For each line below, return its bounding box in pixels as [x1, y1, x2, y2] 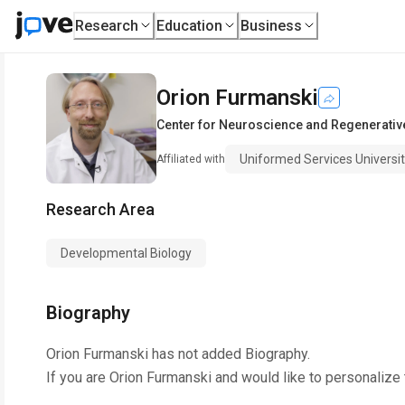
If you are [46, 369, 109, 386]
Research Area [46, 200, 155, 219]
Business [240, 16, 303, 34]
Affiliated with [156, 153, 225, 165]
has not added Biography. [148, 345, 310, 363]
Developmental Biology [61, 246, 192, 260]
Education [156, 16, 223, 34]
